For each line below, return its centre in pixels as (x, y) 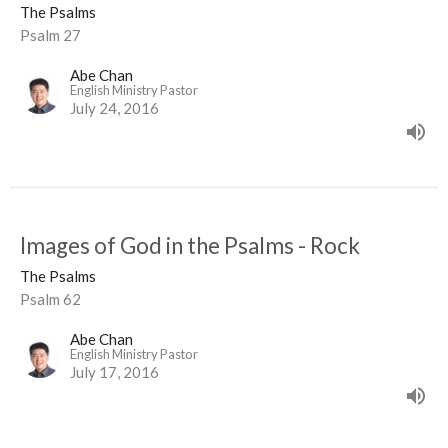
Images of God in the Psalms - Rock (190, 246)
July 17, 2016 (114, 372)
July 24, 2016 (114, 108)
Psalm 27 (50, 35)
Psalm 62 (50, 299)
